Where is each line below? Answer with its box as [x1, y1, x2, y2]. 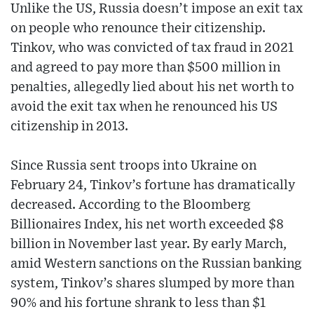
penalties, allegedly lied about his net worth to [11, 81, 294, 95]
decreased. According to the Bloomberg [11, 198, 251, 212]
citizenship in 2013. [11, 120, 128, 134]
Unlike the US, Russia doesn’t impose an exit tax [11, 2, 303, 16]
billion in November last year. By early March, [11, 238, 287, 252]
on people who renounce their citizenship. [11, 22, 266, 36]
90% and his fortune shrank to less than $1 [11, 296, 266, 310]
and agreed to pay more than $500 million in [11, 61, 280, 75]
